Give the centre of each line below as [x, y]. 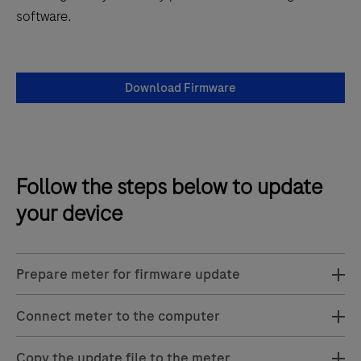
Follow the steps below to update [169, 187]
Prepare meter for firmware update [128, 274]
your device [69, 213]
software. [44, 16]
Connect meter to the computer [118, 315]
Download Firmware [180, 87]
